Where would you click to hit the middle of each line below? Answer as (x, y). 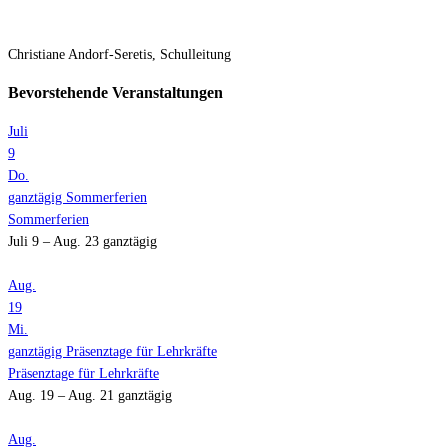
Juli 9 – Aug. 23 (55, 241)
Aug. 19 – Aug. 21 (63, 395)
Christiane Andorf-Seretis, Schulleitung (119, 55)
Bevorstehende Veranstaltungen (115, 93)
